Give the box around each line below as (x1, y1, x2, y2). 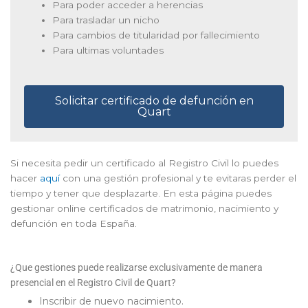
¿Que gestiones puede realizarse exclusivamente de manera (10, 262, 263, 274)
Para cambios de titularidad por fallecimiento (52, 29, 261, 41)
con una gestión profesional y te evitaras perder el (60, 173, 296, 184)
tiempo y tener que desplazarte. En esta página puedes (10, 188, 272, 199)
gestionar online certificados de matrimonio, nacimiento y (10, 203, 278, 214)
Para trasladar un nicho (52, 14, 160, 25)
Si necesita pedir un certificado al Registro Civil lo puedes (10, 157, 278, 169)
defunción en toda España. (10, 218, 137, 230)
